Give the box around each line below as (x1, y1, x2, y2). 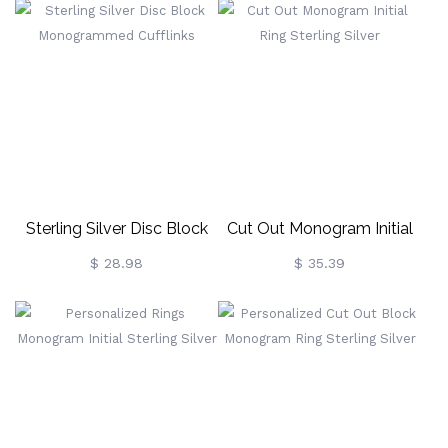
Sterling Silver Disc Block (25, 219, 208, 238)
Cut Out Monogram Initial (226, 219, 413, 238)
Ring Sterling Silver (251, 254, 388, 273)
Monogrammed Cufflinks (26, 254, 207, 273)
